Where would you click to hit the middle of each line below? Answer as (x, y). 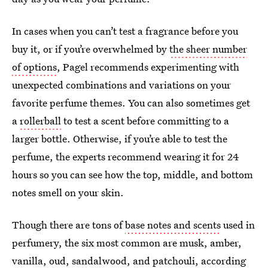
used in (238, 225)
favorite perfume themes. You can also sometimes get (131, 103)
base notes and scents (173, 225)
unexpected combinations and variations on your (121, 85)
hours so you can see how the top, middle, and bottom (133, 174)
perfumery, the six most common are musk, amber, (127, 243)
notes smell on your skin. (68, 192)
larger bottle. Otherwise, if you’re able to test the (120, 138)
